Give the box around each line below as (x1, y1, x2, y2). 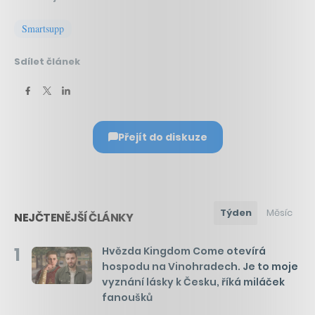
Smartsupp (22, 21, 64, 35)
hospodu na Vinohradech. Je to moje (102, 259, 298, 274)
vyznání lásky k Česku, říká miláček (102, 274, 285, 289)
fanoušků (102, 290, 153, 304)
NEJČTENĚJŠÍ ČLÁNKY (14, 209, 133, 226)
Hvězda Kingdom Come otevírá (102, 243, 266, 258)
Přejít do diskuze (117, 129, 207, 144)
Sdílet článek (14, 54, 80, 68)
